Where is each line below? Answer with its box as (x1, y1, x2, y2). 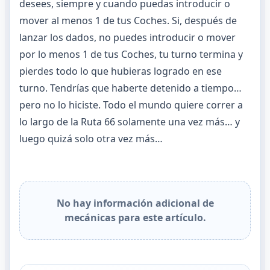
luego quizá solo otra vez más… (19, 132, 163, 145)
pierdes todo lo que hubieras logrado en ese (19, 64, 222, 78)
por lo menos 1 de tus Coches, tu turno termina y (19, 48, 243, 61)
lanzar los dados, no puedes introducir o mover (19, 31, 236, 44)
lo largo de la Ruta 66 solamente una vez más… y (19, 115, 240, 128)
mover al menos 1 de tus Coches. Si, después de (19, 14, 237, 27)
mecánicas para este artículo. (64, 211, 206, 224)
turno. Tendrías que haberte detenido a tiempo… (19, 81, 242, 95)
